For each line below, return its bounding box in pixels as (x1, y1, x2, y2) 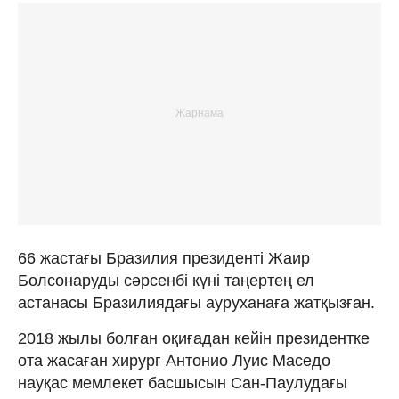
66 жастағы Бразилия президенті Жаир (18, 248, 310, 267)
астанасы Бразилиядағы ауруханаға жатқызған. (18, 293, 375, 312)
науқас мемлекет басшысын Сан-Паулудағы (18, 373, 347, 392)
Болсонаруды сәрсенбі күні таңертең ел (18, 271, 314, 289)
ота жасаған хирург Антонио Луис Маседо (18, 351, 330, 370)
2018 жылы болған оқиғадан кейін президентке (18, 329, 370, 347)
